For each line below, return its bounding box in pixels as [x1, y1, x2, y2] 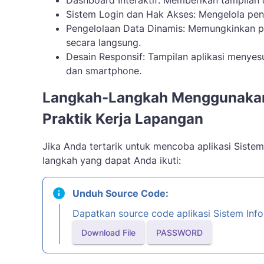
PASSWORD [156, 227, 203, 237]
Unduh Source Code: [72, 187, 169, 199]
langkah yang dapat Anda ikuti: [42, 154, 181, 166]
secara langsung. [66, 37, 141, 48]
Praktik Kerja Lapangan [42, 110, 203, 127]
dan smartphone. [66, 65, 141, 77]
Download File [81, 227, 136, 237]
